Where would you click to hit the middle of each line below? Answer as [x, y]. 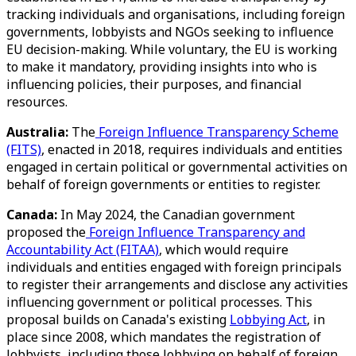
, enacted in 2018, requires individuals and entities [192, 149]
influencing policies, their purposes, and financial [154, 84]
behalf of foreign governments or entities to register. [163, 184]
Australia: [39, 132]
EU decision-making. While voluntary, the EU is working [172, 49]
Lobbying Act [268, 319]
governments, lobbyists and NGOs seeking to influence [170, 32]
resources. [37, 102]
